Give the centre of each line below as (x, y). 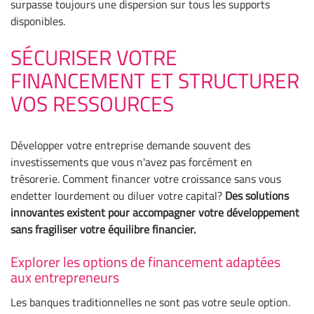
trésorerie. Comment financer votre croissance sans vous (146, 178)
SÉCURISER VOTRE (94, 57)
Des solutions (257, 195)
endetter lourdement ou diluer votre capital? (118, 195)
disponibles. (38, 21)
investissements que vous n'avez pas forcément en (131, 162)
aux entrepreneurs (65, 277)
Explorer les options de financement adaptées (145, 261)
